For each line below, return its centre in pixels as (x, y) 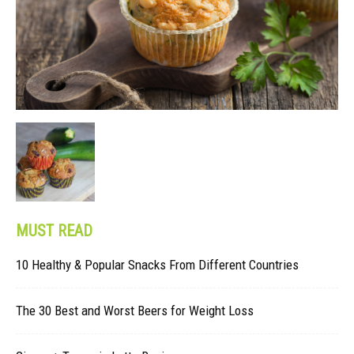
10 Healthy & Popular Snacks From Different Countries (157, 265)
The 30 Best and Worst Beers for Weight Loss (135, 311)
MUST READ (54, 231)
